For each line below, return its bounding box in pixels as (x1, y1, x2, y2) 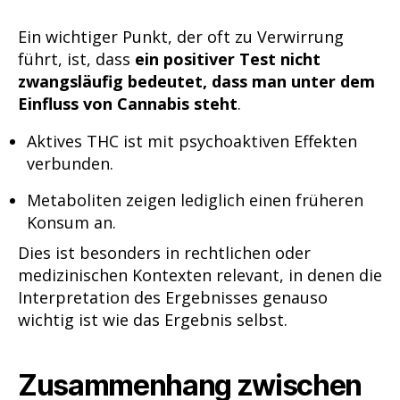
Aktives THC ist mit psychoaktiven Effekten (27, 129, 357, 152)
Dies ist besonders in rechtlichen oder (18, 241, 311, 263)
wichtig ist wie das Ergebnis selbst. (18, 308, 287, 330)
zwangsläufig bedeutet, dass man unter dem (18, 71, 375, 93)
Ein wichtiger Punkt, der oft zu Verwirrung (18, 26, 344, 48)
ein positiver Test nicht (135, 48, 321, 71)
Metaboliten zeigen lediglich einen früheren (27, 188, 363, 211)
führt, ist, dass (18, 48, 135, 71)
